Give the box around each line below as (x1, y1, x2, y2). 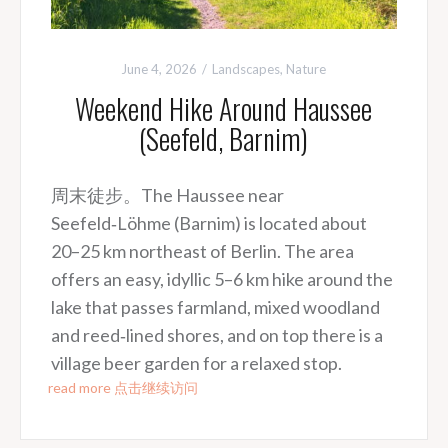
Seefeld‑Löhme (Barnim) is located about (50, 211, 367, 234)
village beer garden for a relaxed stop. (50, 351, 342, 374)
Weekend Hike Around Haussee (75, 87, 373, 129)
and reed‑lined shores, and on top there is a (50, 323, 383, 346)
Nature (286, 60, 327, 77)
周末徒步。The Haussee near (50, 183, 284, 206)
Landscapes (212, 60, 281, 77)
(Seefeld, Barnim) (139, 117, 309, 159)
